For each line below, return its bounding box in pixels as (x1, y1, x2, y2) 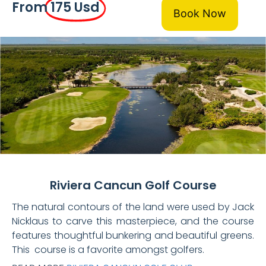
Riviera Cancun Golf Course (49, 177, 217, 194)
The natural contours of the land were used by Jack (12, 200, 254, 214)
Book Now (173, 7, 226, 20)
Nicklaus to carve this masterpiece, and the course (12, 214, 254, 229)
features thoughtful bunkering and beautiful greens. (12, 229, 254, 243)
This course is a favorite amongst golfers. (12, 243, 207, 257)
